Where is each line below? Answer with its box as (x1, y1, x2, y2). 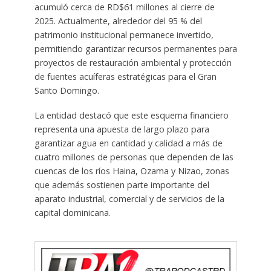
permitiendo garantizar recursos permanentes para (34, 43, 237, 55)
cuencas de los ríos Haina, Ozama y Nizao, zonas (34, 165, 229, 177)
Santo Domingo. (34, 85, 99, 97)
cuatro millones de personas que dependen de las (34, 151, 233, 163)
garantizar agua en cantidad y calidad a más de (34, 137, 223, 149)
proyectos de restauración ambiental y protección (34, 57, 232, 69)
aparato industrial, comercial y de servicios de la (34, 193, 224, 205)
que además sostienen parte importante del (34, 179, 209, 191)
